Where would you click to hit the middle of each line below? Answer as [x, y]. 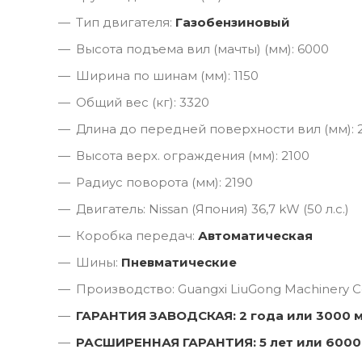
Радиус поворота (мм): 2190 [164, 182]
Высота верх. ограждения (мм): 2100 [193, 155]
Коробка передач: [137, 235]
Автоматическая [255, 235]
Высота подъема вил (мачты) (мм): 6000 [202, 48]
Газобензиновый [233, 22]
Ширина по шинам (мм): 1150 [167, 75]
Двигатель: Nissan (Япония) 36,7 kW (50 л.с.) [213, 208]
